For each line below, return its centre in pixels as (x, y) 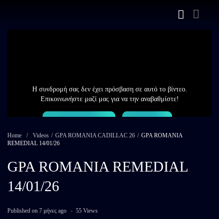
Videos (41, 136)
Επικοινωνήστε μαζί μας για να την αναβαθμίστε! (109, 99)
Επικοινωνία (79, 123)
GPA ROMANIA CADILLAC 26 (95, 136)
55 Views (87, 211)
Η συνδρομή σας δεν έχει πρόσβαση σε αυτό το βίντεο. (109, 89)
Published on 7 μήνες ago (38, 211)
